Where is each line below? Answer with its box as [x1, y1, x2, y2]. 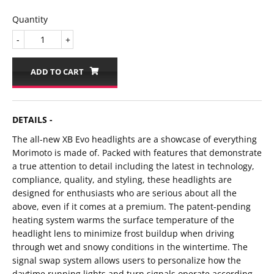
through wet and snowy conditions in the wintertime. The [12, 241, 248, 253]
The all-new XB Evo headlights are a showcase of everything [12, 133, 257, 146]
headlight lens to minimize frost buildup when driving [12, 228, 234, 240]
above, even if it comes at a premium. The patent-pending [12, 201, 251, 213]
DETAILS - [12, 114, 55, 126]
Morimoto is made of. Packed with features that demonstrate [12, 147, 262, 159]
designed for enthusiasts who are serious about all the [12, 187, 237, 199]
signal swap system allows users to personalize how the [12, 254, 241, 267]
